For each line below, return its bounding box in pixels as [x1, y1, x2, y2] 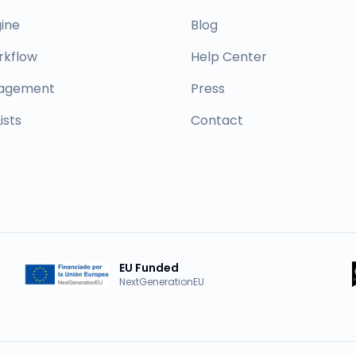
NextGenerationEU [119, 275, 205, 288]
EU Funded [119, 260, 180, 276]
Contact [191, 111, 243, 130]
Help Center [191, 48, 267, 66]
